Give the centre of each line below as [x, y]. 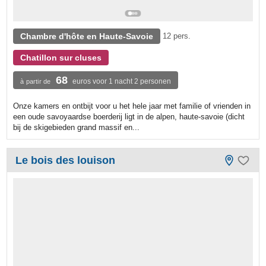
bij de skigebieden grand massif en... [77, 127]
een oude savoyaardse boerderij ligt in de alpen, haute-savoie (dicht [129, 116]
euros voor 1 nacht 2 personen [122, 81]
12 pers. [177, 36]
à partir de [36, 81]
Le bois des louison [66, 160]
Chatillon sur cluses [61, 57]
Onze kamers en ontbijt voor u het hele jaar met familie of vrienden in [132, 106]
